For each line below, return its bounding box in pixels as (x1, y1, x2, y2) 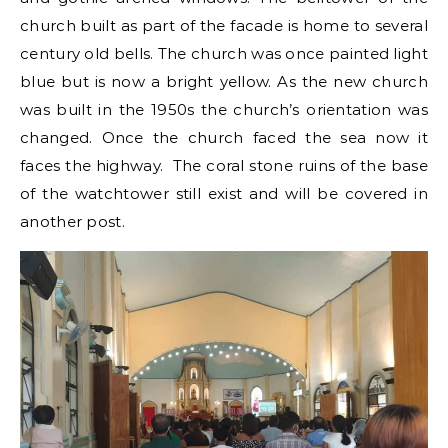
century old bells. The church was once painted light (20, 44, 428, 64)
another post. (20, 212, 125, 232)
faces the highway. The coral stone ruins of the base (20, 156, 428, 176)
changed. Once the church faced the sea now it (20, 128, 428, 148)
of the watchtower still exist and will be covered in (20, 184, 428, 204)
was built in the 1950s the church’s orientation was (20, 100, 428, 120)
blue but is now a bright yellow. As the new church (20, 72, 428, 92)
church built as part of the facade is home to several (20, 16, 428, 36)
